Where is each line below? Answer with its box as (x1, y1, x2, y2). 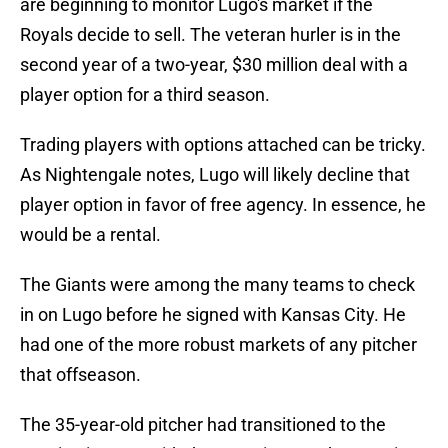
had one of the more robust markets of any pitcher (20, 334, 417, 356)
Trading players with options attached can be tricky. (20, 134, 426, 156)
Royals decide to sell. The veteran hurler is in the (20, 24, 401, 46)
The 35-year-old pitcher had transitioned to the (20, 414, 386, 436)
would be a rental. (20, 224, 161, 246)
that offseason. (20, 364, 141, 386)
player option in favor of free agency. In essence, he (20, 194, 426, 216)
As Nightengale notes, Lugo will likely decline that (20, 164, 410, 186)
